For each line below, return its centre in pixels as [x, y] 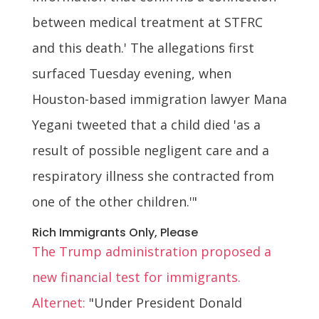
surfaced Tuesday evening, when [131, 73]
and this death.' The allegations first [143, 47]
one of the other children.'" [114, 201]
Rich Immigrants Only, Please [115, 232]
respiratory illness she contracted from [153, 176]
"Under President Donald [163, 302]
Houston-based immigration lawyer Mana [159, 99]
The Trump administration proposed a [151, 251]
